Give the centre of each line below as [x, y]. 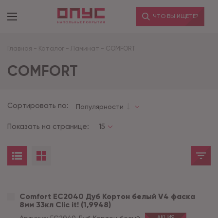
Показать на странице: [48, 127]
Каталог [51, 48]
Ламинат [85, 48]
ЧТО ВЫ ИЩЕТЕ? [175, 16]
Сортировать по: [38, 106]
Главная [20, 48]
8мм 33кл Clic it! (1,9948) [65, 205]
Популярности [100, 106]
